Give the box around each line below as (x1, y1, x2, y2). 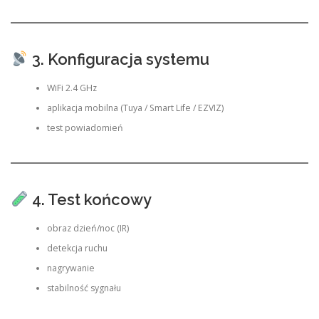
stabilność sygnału (46, 282, 121, 295)
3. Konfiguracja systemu (28, 49, 209, 68)
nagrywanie (46, 262, 95, 275)
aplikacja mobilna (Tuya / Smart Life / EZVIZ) (46, 102, 224, 115)
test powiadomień (46, 122, 123, 135)
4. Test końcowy (28, 189, 152, 209)
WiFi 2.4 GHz (46, 82, 97, 95)
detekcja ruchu (46, 242, 108, 255)
